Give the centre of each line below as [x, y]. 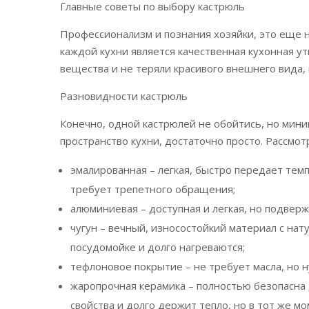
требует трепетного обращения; [153, 189]
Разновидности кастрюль [124, 96]
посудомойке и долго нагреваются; [158, 247]
